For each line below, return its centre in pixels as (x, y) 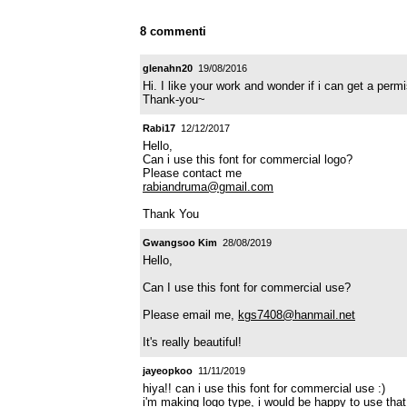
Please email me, (190, 314)
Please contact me (192, 173)
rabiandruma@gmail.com (208, 186)
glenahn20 (168, 68)
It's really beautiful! (192, 342)
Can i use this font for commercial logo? (248, 159)
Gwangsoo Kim (180, 242)
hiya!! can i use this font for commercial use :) (264, 388)
